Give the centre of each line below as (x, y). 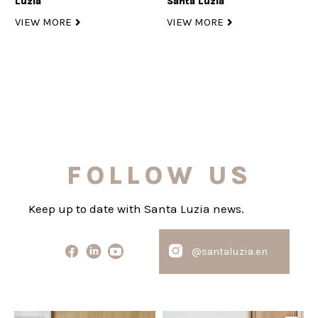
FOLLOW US (159, 176)
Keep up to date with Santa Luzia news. (136, 209)
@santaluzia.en (230, 251)
